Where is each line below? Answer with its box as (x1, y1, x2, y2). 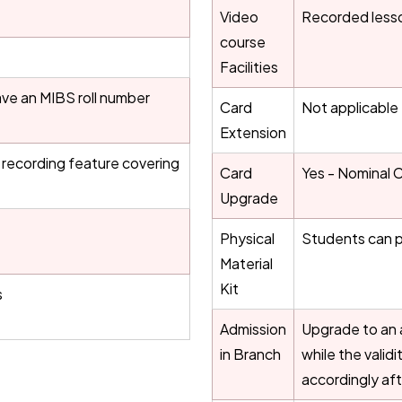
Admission (220, 319, 286, 338)
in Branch (220, 345, 281, 363)
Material (220, 254, 273, 273)
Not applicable (301, 98, 398, 117)
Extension (220, 123, 286, 142)
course (220, 32, 266, 51)
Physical (220, 229, 275, 248)
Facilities (220, 57, 278, 76)
